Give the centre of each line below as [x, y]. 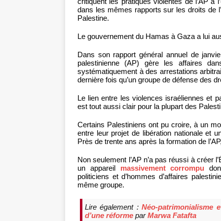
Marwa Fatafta [172, 215]
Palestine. [93, 18]
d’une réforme [109, 215]
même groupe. [101, 185]
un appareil [99, 168]
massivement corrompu [162, 168]
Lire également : [113, 207]
